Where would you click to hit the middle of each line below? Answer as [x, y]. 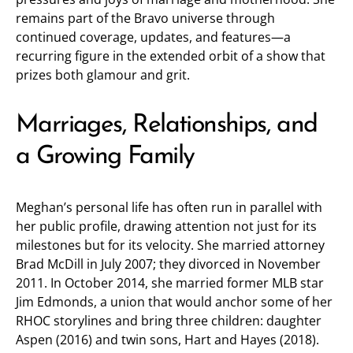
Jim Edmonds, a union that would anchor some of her [174, 302]
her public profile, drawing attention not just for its [166, 226]
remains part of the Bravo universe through [145, 18]
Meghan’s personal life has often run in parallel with [169, 207]
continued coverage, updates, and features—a [153, 37]
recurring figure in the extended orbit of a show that [171, 56]
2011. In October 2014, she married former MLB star [170, 283]
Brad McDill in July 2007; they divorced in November [168, 264]
